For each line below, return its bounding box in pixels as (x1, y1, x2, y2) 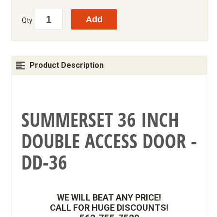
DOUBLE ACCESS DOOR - (21, 127, 197, 154)
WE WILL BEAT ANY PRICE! (57, 192, 161, 202)
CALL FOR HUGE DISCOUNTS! (50, 202, 169, 213)
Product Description (30, 60, 104, 70)
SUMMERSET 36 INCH (21, 106, 179, 133)
